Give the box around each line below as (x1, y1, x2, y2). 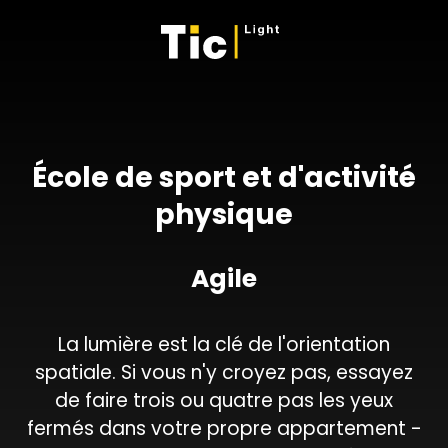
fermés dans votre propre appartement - (26, 415, 422, 442)
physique (155, 195, 293, 234)
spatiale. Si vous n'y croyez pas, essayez (35, 359, 413, 386)
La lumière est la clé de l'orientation (58, 331, 390, 358)
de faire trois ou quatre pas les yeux (55, 387, 393, 414)
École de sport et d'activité (32, 158, 416, 197)
